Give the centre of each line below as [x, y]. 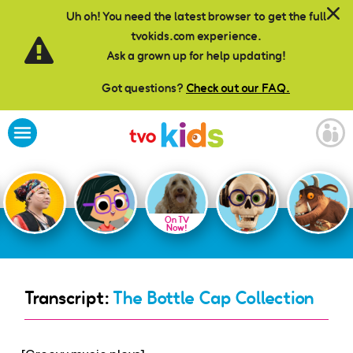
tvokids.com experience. [196, 36]
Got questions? [144, 88]
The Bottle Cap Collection [214, 298]
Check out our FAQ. [238, 88]
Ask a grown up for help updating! [196, 56]
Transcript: [69, 298]
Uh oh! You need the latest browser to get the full [196, 16]
